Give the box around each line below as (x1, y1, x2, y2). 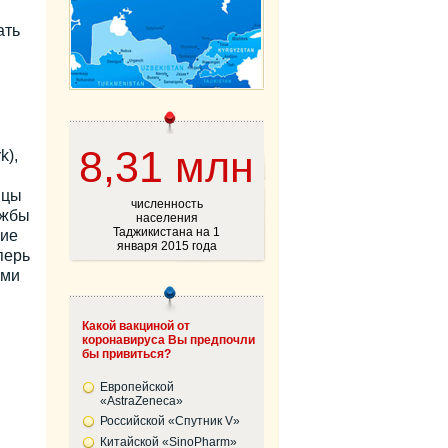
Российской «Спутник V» (99, 414, 240, 428)
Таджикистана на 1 (113, 225, 220, 239)
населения (135, 211, 198, 225)
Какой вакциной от (81, 319, 190, 333)
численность (130, 197, 203, 211)
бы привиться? (81, 347, 171, 361)
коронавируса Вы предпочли (81, 333, 255, 347)
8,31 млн (78, 143, 254, 191)
